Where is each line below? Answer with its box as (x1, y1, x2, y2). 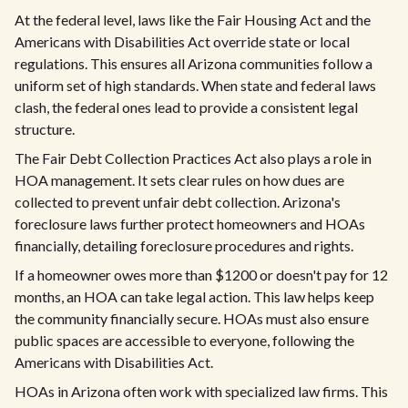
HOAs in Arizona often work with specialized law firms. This (15, 382, 388, 400)
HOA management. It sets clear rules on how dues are (15, 171, 344, 189)
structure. (15, 120, 75, 138)
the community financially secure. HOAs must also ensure (15, 310, 369, 327)
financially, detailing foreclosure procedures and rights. (15, 237, 353, 254)
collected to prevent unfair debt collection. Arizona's (15, 193, 341, 210)
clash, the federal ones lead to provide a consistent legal (15, 98, 358, 116)
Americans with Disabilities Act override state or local (15, 33, 350, 50)
